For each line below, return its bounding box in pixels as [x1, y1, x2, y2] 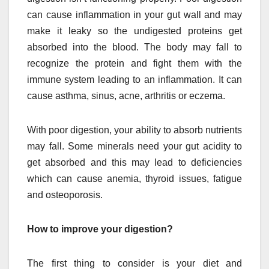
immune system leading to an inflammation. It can [27, 74, 242, 85]
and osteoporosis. [27, 190, 103, 201]
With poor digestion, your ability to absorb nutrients [27, 125, 242, 136]
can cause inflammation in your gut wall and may [27, 10, 242, 20]
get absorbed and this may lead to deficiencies [27, 157, 242, 168]
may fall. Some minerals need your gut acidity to [27, 141, 242, 152]
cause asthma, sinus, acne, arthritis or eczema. [27, 91, 225, 101]
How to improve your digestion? [27, 224, 173, 235]
